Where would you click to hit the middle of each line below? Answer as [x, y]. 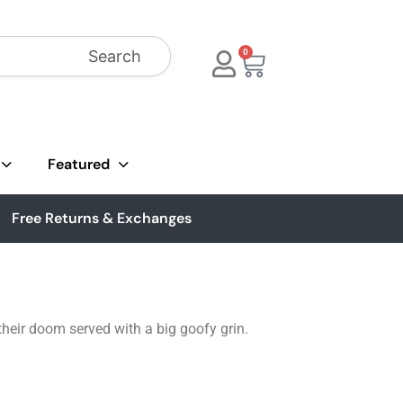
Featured [79, 164]
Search [115, 56]
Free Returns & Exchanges [102, 218]
